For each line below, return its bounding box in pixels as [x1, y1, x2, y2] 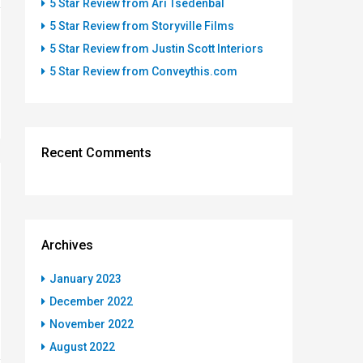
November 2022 [49, 317, 134, 331]
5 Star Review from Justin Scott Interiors [49, 41, 263, 55]
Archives [41, 237, 93, 253]
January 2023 [49, 271, 122, 285]
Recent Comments [41, 144, 152, 160]
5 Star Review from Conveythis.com [49, 64, 237, 78]
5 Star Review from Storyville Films [49, 19, 234, 32]
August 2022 [49, 340, 115, 353]
